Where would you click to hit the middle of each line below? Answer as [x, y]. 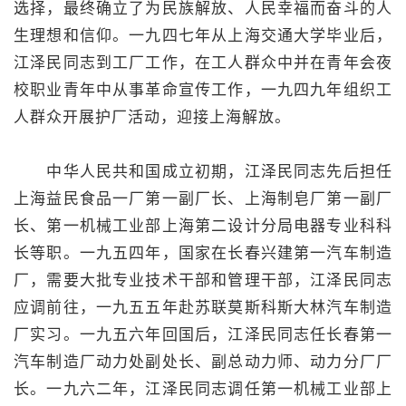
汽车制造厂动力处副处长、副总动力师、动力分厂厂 [203, 362]
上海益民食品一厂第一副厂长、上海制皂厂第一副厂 [203, 198]
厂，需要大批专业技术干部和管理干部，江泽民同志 [203, 280]
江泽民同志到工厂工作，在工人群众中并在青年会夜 [203, 63]
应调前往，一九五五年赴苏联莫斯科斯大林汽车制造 [203, 307]
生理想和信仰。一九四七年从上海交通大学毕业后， [203, 35]
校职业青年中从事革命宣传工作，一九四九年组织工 [203, 90]
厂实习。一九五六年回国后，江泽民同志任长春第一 [203, 334]
